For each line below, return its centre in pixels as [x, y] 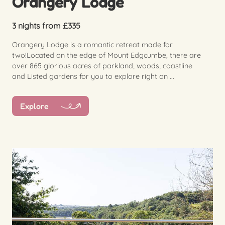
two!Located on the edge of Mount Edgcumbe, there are [106, 55]
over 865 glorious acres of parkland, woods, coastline [102, 66]
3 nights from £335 [46, 25]
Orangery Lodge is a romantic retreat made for [92, 44]
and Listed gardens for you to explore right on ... [93, 76]
